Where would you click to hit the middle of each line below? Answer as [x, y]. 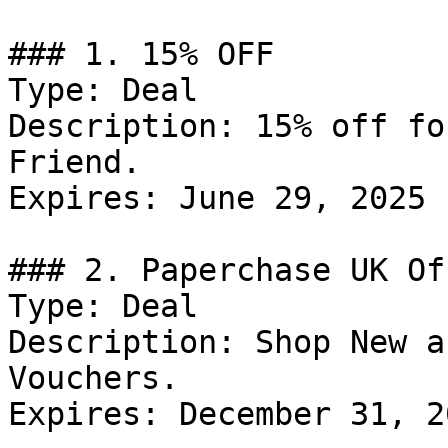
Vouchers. [93, 378]
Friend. [74, 162]
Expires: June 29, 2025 [217, 198]
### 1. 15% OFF [141, 54]
